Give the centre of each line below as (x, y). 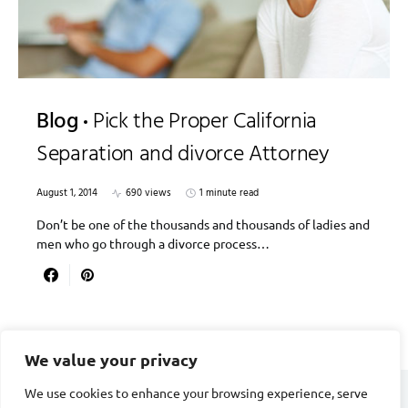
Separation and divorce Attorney (183, 155)
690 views (148, 194)
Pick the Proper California (205, 122)
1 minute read (229, 194)
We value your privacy (111, 359)
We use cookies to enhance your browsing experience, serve (196, 393)
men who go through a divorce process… (153, 244)
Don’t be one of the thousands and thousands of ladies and (203, 224)
